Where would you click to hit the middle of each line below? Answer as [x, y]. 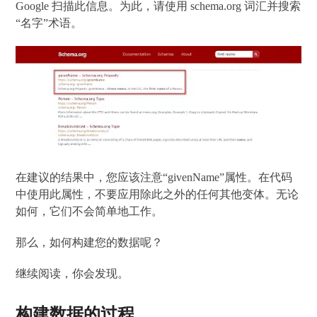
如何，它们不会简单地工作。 [90, 212]
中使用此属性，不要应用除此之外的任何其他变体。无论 [157, 195]
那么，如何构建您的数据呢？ [90, 243]
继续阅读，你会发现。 [73, 274]
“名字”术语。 [49, 23]
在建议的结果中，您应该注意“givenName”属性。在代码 [154, 178]
